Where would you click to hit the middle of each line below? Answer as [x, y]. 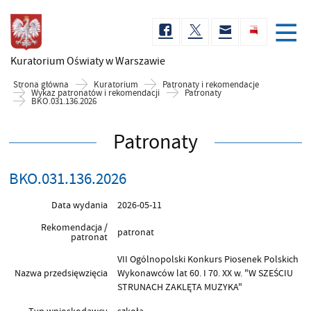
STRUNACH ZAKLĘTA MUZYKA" [180, 287]
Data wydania [79, 205]
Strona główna [41, 84]
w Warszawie [135, 61]
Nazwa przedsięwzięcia [61, 273]
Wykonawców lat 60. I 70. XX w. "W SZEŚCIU [205, 273]
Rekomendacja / [74, 227]
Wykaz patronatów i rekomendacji [96, 93]
